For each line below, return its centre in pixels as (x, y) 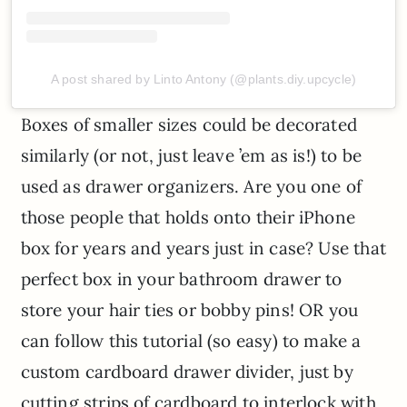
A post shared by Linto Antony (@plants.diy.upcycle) (203, 79)
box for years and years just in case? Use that (203, 248)
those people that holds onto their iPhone (188, 217)
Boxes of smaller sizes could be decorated (189, 124)
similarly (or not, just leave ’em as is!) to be (191, 155)
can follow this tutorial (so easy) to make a (191, 340)
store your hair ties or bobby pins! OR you (189, 309)
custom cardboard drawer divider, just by (187, 371)
